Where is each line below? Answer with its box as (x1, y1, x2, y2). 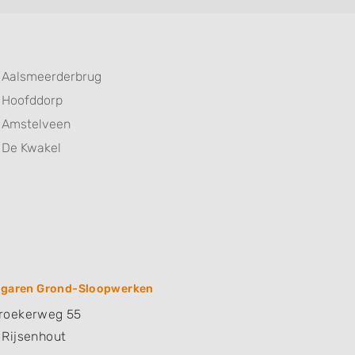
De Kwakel (2, 140, 61, 156)
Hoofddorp (2, 93, 63, 109)
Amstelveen (2, 116, 71, 132)
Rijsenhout (2, 329, 67, 345)
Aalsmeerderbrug (2, 69, 101, 85)
